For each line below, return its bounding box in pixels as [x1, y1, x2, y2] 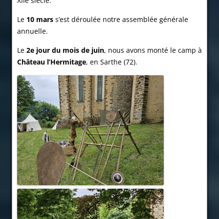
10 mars [26, 15, 53, 24]
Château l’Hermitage [17, 57, 86, 67]
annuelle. [17, 26, 48, 36]
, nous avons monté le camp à [104, 45, 202, 55]
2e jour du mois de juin [26, 45, 104, 55]
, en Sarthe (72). [86, 57, 139, 67]
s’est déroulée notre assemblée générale [53, 15, 188, 24]
